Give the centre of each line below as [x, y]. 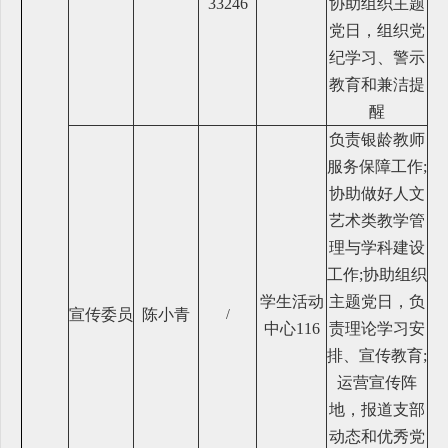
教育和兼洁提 [377, 84]
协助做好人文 [377, 193]
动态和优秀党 [377, 436]
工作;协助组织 [377, 274]
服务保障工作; [377, 166]
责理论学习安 [377, 328]
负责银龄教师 [377, 139]
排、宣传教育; [377, 355]
